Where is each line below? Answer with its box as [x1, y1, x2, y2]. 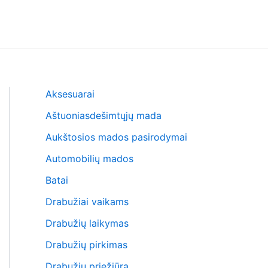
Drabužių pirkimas [45, 239, 127, 251]
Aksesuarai [45, 88, 95, 100]
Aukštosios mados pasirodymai [45, 131, 187, 143]
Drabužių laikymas [45, 217, 129, 229]
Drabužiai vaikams [45, 196, 129, 208]
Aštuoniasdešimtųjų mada [45, 109, 162, 121]
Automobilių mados [45, 153, 133, 165]
